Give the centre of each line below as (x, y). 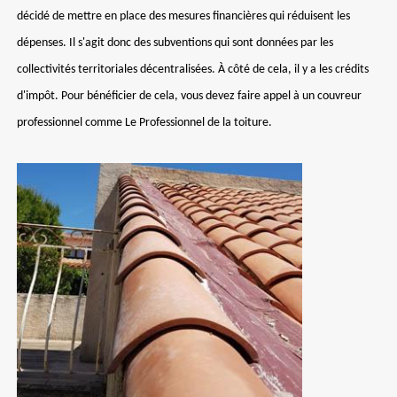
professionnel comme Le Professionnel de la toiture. (144, 123)
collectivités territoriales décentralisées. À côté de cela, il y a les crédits (193, 70)
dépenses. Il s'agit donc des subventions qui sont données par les (175, 43)
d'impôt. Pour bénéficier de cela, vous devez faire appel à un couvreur (189, 96)
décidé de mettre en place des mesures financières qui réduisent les (183, 16)
